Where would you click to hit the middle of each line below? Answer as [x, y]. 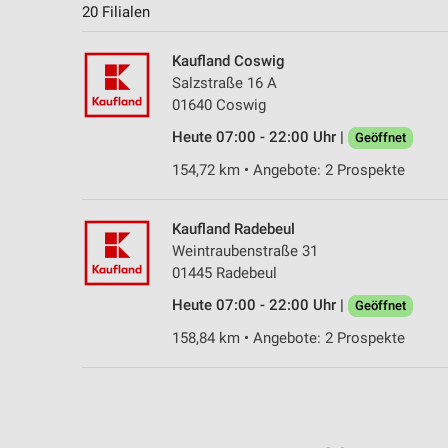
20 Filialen [116, 12]
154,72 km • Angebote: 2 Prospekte [288, 170]
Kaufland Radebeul [233, 229]
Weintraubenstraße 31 [245, 251]
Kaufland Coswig [228, 61]
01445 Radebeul [224, 273]
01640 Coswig [219, 105]
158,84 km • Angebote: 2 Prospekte [288, 338]
